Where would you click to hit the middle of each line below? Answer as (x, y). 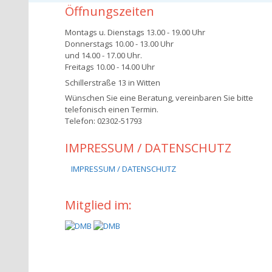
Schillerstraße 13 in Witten (113, 82)
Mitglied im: (98, 205)
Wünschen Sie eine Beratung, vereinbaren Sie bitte (159, 98)
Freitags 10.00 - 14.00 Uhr (110, 67)
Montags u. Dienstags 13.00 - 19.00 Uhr (135, 32)
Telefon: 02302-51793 (104, 121)
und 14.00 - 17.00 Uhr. (104, 55)
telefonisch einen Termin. (112, 109)
